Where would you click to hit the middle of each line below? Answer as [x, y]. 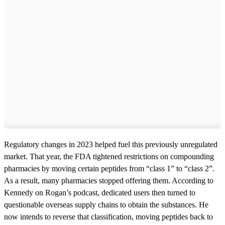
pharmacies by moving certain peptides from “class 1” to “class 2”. [109, 168]
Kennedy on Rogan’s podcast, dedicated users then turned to [100, 192]
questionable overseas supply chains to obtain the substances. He [106, 204]
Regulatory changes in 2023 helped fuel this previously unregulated [111, 144]
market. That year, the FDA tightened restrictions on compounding [109, 156]
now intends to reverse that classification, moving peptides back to [108, 216]
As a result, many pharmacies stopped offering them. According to [109, 180]
